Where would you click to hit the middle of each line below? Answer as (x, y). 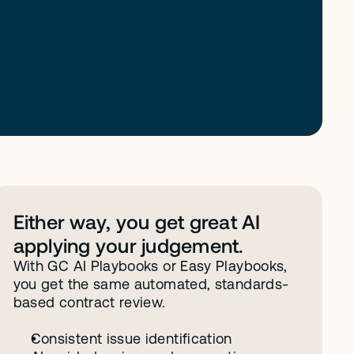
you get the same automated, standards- (151, 284)
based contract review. (89, 302)
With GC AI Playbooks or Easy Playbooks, (150, 266)
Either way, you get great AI (137, 221)
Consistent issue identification (131, 339)
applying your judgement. (131, 245)
